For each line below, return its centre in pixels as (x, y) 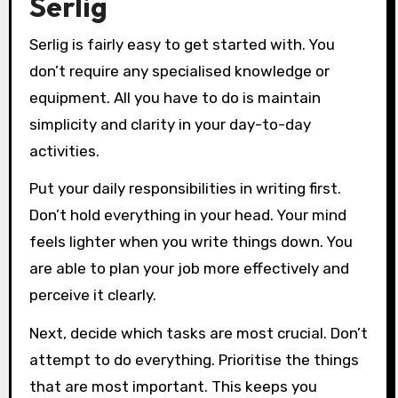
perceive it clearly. (92, 295)
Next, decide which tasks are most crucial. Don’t (198, 334)
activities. (64, 151)
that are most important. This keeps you (173, 387)
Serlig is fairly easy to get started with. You (182, 44)
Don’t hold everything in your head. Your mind (187, 215)
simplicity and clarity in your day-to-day (170, 124)
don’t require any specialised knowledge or (179, 71)
